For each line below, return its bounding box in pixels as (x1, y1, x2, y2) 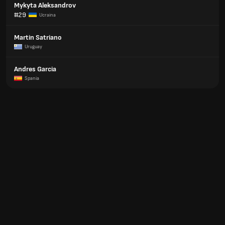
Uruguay (25, 44, 42, 50)
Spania (25, 75, 39, 81)
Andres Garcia (14, 65, 56, 73)
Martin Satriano (14, 33, 62, 42)
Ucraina (39, 12, 56, 18)
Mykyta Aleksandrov (14, 1, 76, 10)
